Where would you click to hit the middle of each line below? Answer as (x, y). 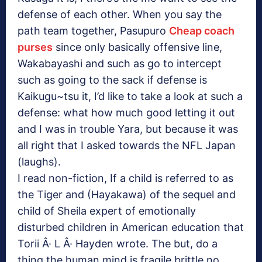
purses (35, 47)
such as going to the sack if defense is (112, 80)
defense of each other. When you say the (120, 15)
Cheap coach (202, 31)
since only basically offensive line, (137, 47)
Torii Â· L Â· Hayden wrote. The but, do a (118, 244)
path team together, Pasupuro (93, 31)
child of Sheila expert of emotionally (107, 211)
